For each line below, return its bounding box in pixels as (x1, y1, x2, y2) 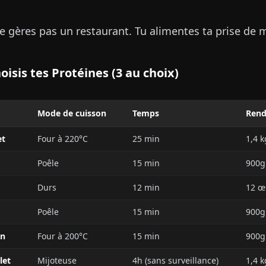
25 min (132, 133, 160, 144)
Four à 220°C (37, 133, 88, 144)
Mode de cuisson (37, 107, 106, 119)
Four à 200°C (37, 230, 88, 242)
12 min (132, 182, 160, 193)
